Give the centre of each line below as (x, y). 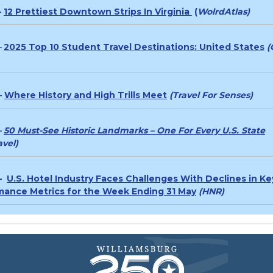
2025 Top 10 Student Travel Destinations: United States (134, 47)
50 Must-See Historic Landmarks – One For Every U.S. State (134, 130)
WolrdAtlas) (224, 12)
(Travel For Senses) (211, 95)
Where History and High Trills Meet (86, 95)
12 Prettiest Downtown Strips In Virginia (98, 12)
